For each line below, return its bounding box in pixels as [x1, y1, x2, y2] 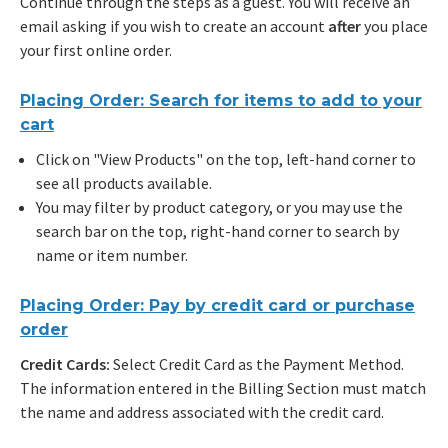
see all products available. [36, 173, 212, 194]
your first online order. [20, 40, 172, 61]
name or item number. [36, 245, 188, 266]
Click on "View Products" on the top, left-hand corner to [36, 149, 416, 170]
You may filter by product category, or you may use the [36, 197, 403, 218]
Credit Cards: [20, 353, 113, 374]
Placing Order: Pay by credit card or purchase [20, 295, 415, 315]
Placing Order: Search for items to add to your [20, 91, 422, 111]
